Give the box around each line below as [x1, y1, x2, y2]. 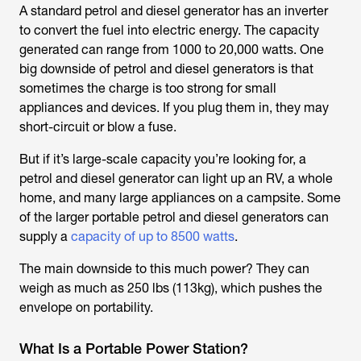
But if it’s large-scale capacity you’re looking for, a [19, 151, 306, 167]
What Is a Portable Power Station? [19, 340, 248, 357]
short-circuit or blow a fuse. [19, 119, 176, 135]
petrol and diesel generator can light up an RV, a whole [19, 171, 333, 186]
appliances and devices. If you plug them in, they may [19, 100, 329, 115]
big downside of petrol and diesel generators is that [19, 61, 313, 77]
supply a [19, 229, 71, 244]
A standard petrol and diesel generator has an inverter [19, 3, 328, 19]
